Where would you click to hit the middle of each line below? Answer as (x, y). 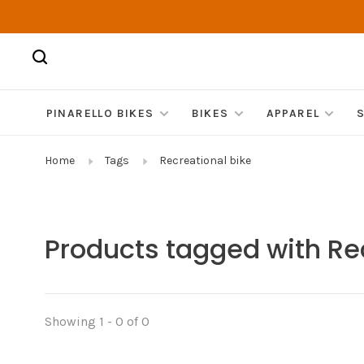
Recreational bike (205, 161)
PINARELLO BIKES (100, 114)
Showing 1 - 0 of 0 (97, 322)
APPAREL (293, 114)
